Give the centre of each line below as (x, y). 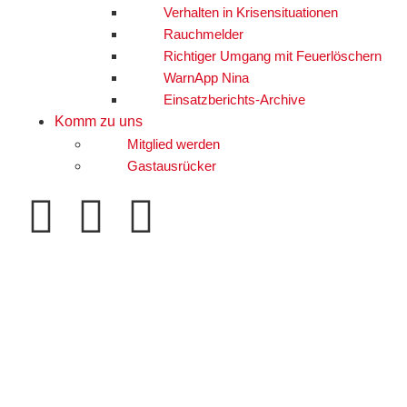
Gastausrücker (172, 165)
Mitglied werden (174, 144)
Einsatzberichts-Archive (234, 99)
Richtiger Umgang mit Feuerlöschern (273, 55)
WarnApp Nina (206, 77)
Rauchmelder (203, 34)
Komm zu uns (99, 121)
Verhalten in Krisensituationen (251, 12)
